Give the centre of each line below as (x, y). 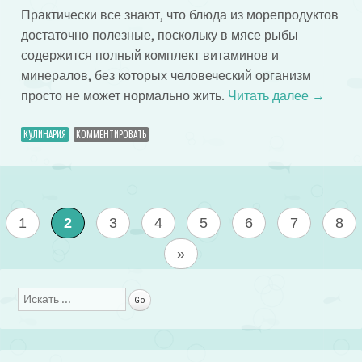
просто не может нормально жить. (124, 96)
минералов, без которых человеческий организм (166, 76)
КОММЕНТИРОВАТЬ (111, 134)
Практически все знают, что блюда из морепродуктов (179, 15)
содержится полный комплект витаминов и (149, 56)
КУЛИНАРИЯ (44, 134)
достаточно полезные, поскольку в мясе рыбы (159, 36)
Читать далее (269, 96)
